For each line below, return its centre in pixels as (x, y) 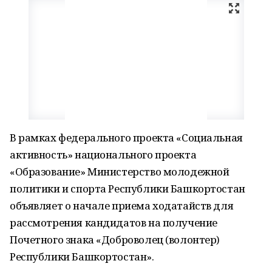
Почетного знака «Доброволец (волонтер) (115, 240)
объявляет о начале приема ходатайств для (122, 206)
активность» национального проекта (103, 155)
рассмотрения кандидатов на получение (114, 223)
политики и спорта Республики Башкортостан (127, 189)
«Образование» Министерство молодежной (120, 172)
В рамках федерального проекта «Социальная (126, 138)
